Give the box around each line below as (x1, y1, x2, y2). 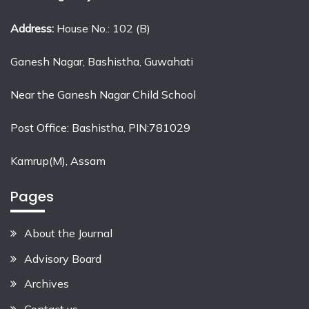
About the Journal (24, 226, 112, 240)
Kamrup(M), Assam (10, 154, 106, 168)
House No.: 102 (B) (54, 21, 150, 36)
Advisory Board (24, 251, 101, 266)
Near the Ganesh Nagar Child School (10, 88, 196, 102)
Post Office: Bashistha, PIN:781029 (10, 121, 190, 135)
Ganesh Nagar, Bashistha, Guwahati (10, 54, 193, 69)
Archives (24, 277, 69, 291)
